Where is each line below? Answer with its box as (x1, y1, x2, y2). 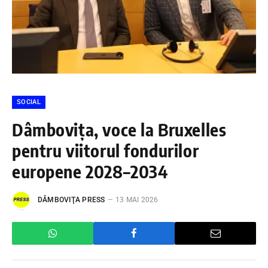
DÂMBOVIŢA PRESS (38, 195, 105, 204)
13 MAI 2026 (115, 195, 159, 204)
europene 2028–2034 (12, 160, 168, 182)
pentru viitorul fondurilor (12, 139, 199, 161)
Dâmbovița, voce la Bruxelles (12, 118, 227, 140)
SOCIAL (17, 98, 41, 106)
